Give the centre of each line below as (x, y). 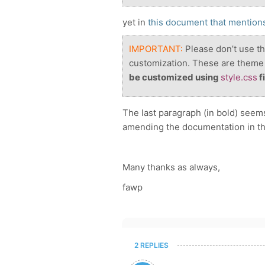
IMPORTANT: (156, 49)
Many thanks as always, (171, 167)
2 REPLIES (151, 245)
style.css (239, 77)
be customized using (175, 77)
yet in (135, 22)
